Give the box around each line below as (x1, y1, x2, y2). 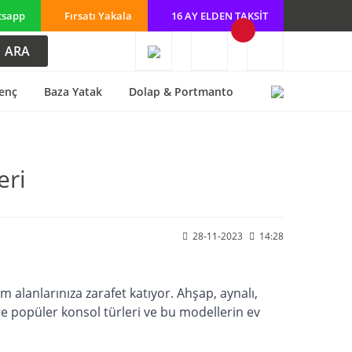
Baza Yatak (43, 83, 102, 99)
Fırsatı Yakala (64, 8, 132, 23)
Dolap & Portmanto (129, 83, 233, 99)
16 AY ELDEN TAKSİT (171, 8, 268, 23)
